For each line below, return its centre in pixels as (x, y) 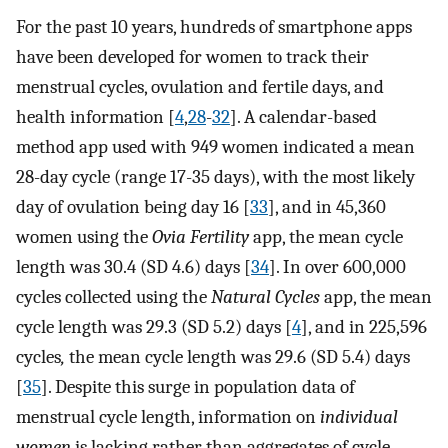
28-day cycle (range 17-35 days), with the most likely (215, 177)
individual (359, 417)
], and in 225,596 (364, 327)
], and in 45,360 (327, 207)
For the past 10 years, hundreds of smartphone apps (214, 27)
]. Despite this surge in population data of (198, 387)
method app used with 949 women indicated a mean (215, 147)
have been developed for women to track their (192, 57)
